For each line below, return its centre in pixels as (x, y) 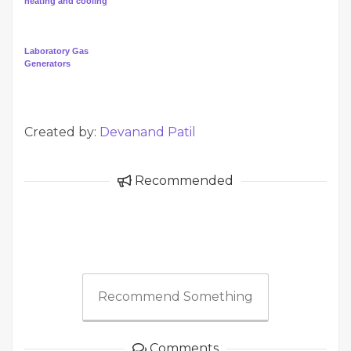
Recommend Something (175, 297)
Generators (47, 64)
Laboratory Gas (56, 51)
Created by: (62, 132)
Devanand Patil (148, 132)
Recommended (183, 181)
